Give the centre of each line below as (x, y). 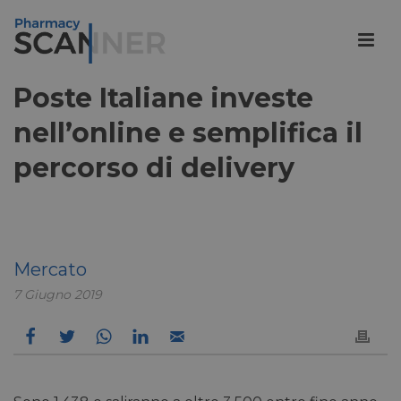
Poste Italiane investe (163, 98)
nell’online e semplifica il (188, 133)
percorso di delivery (154, 168)
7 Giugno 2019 (58, 294)
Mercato (50, 269)
